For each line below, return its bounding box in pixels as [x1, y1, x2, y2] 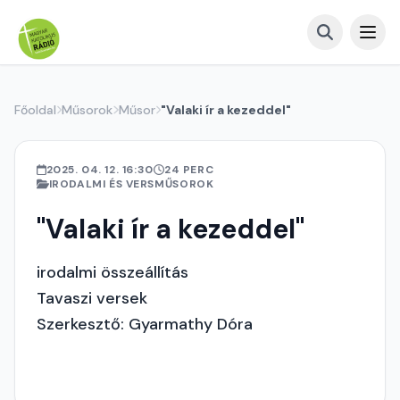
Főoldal [14, 102, 56, 118]
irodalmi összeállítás [37, 262, 188, 283]
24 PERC [163, 162, 214, 177]
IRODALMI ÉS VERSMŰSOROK [48, 177, 214, 191]
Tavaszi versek [37, 287, 147, 309]
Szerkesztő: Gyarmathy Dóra [37, 313, 253, 335]
